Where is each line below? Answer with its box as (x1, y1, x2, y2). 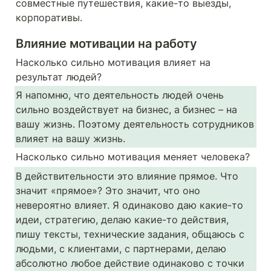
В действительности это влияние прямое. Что (16, 170, 238, 182)
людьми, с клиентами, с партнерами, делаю (16, 243, 226, 255)
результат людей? (16, 71, 105, 83)
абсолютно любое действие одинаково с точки (16, 257, 244, 269)
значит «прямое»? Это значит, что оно (16, 184, 200, 197)
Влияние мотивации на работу (16, 36, 197, 51)
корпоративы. (16, 11, 82, 24)
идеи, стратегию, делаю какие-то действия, (16, 214, 229, 226)
